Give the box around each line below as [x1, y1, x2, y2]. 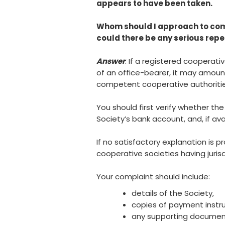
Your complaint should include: [96, 171, 210, 182]
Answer [96, 55, 125, 66]
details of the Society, [132, 187, 216, 198]
